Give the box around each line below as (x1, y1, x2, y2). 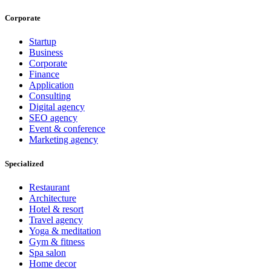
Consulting (29, 91, 71, 102)
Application (29, 80, 74, 91)
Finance (29, 69, 59, 80)
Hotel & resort (29, 203, 83, 214)
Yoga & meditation (29, 225, 101, 236)
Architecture (29, 192, 76, 203)
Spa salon (29, 247, 66, 258)
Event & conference (29, 123, 105, 134)
